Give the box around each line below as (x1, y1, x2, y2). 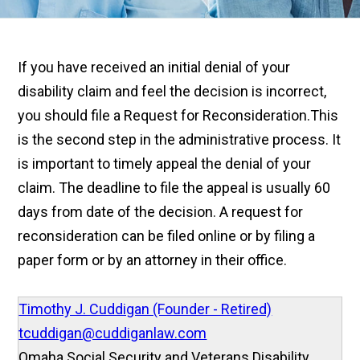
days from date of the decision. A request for (18, 203, 304, 221)
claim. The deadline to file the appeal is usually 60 (18, 179, 331, 197)
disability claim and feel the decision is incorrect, (18, 83, 327, 100)
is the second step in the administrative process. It (18, 131, 342, 149)
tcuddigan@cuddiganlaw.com (18, 325, 207, 342)
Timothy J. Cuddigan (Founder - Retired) (18, 301, 272, 318)
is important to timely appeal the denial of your (18, 155, 312, 173)
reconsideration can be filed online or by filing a (18, 227, 316, 245)
